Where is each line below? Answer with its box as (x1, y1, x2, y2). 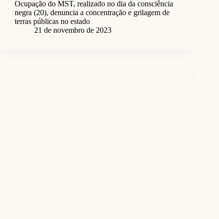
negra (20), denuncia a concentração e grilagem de (15, 8, 170, 17)
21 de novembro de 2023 (34, 26, 111, 35)
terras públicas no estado (15, 17, 90, 26)
